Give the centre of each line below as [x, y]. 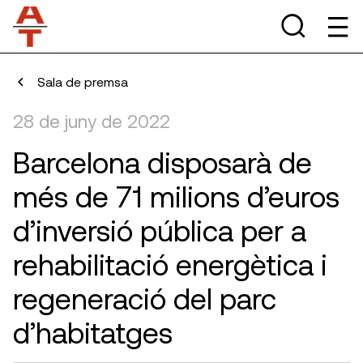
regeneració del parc [145, 298]
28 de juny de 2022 [92, 121]
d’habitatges [93, 332]
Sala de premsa [83, 81]
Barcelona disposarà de [162, 162]
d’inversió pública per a [160, 230]
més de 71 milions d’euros [176, 196]
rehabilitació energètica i [170, 264]
